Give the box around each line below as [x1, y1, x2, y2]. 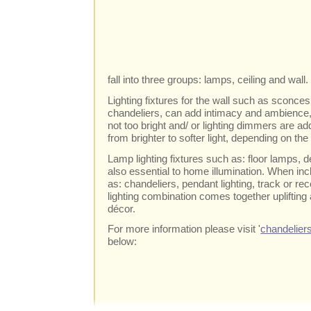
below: [108, 235, 137, 248]
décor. [108, 202, 136, 215]
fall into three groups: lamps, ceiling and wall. [108, 74, 309, 86]
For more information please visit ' [108, 223, 261, 235]
